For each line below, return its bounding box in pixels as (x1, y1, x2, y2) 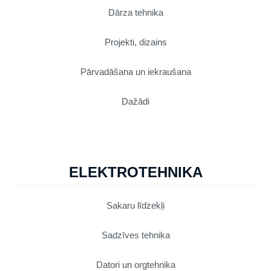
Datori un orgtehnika (96, 259, 175, 270)
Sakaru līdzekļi (106, 200, 165, 211)
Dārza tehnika (108, 7, 163, 18)
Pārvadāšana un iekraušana (80, 66, 191, 77)
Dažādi (122, 96, 149, 106)
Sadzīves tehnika (101, 229, 170, 240)
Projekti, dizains (104, 36, 167, 47)
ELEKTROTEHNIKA (68, 163, 203, 180)
